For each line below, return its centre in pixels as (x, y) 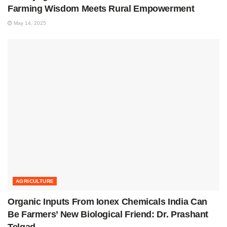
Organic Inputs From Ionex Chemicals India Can (107, 201)
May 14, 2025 (29, 23)
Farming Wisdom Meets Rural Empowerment (101, 8)
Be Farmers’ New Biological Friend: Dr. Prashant (108, 214)
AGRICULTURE (35, 181)
